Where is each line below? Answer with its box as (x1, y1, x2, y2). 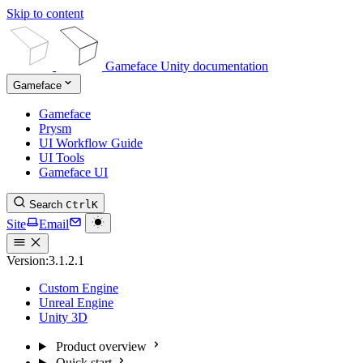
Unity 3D (39, 310, 88, 324)
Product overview (55, 340, 147, 353)
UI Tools (39, 151, 84, 164)
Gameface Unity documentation (105, 59, 268, 73)
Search (29, 199, 62, 211)
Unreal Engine (39, 296, 113, 310)
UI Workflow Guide (39, 136, 143, 150)
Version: (6, 254, 49, 267)
